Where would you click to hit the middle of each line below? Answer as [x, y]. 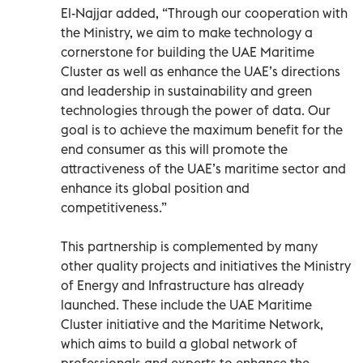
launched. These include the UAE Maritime [186, 304]
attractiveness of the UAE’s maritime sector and [203, 168]
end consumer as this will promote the [174, 149]
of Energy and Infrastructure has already [182, 285]
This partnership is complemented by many [189, 246]
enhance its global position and [155, 188]
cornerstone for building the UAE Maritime [188, 51]
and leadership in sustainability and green [186, 90]
